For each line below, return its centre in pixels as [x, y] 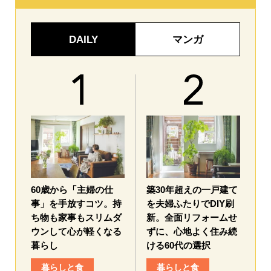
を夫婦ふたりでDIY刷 [190, 203]
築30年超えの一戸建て [192, 189]
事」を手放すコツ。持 [76, 203]
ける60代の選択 [178, 245]
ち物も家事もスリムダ [76, 217]
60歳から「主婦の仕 [72, 189]
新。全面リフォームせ [192, 217]
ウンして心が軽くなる [76, 231]
